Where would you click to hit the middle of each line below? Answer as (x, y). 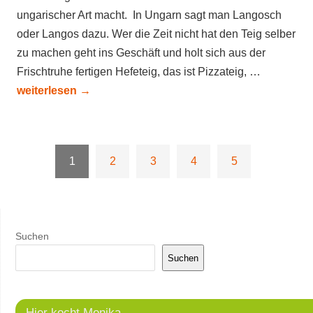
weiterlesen (48, 90)
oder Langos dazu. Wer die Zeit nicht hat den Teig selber (156, 34)
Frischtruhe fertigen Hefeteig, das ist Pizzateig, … (139, 72)
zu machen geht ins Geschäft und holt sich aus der (141, 53)
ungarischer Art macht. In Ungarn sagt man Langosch (149, 15)
